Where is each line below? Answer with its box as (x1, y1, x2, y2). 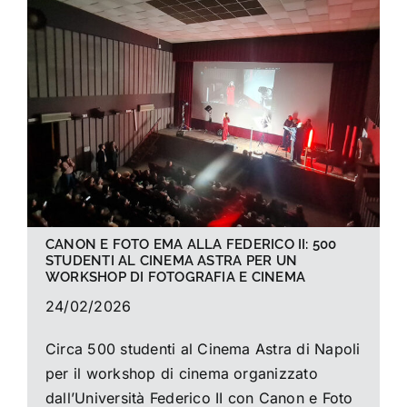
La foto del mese (27, 22, 165, 47)
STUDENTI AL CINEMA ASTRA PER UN (45, 253, 297, 270)
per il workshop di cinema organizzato (45, 364, 318, 383)
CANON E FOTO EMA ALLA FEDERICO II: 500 (45, 236, 337, 253)
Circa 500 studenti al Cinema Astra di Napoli (45, 340, 361, 359)
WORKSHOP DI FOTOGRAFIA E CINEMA (45, 269, 305, 286)
